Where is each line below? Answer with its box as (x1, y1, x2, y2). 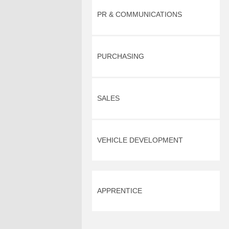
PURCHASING (97, 52, 144, 60)
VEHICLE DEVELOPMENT (97, 136, 183, 144)
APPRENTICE (97, 187, 142, 195)
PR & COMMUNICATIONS (97, 10, 182, 18)
